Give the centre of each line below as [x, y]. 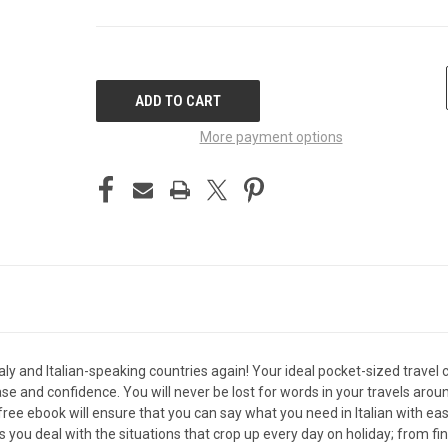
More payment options [271, 136]
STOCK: [118, 85]
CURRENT [124, 64]
